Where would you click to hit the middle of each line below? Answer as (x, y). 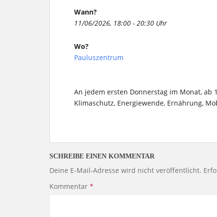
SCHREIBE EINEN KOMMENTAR (102, 156)
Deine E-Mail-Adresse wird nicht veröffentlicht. (125, 170)
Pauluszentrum (99, 57)
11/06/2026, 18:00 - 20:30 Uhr (121, 23)
